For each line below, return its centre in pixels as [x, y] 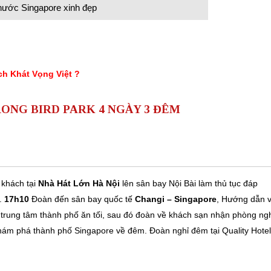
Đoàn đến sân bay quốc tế [82, 199]
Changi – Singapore [176, 199]
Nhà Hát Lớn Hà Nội [79, 183]
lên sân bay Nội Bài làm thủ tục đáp [189, 183]
